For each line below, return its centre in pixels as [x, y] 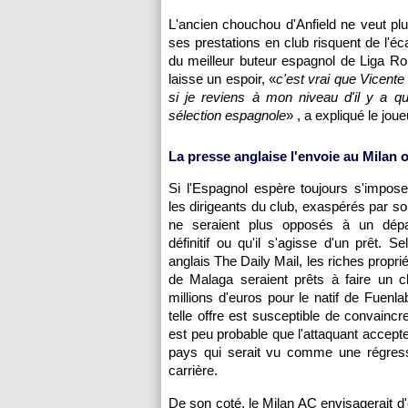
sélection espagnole [227, 115]
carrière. [193, 370]
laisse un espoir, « [223, 79]
